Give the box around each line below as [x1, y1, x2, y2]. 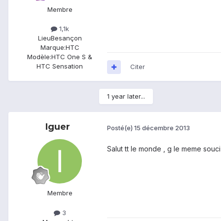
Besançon [50, 34, 82, 42]
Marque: [40, 43, 66, 52]
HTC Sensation [37, 62, 83, 71]
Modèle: [27, 53, 51, 61]
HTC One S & [51, 53, 92, 61]
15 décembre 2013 [134, 123, 190, 132]
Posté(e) [107, 123, 134, 132]
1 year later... [107, 92, 145, 101]
